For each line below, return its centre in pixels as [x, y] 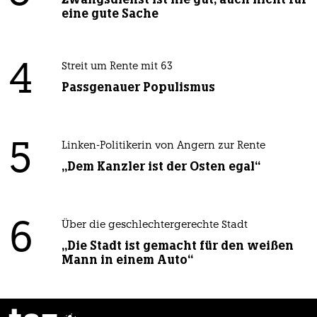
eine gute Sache [110, 13]
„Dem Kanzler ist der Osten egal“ [161, 166]
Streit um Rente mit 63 [117, 67]
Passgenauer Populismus [138, 87]
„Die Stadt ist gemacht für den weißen [177, 245]
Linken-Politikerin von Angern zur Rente [163, 146]
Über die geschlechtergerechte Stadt [154, 225]
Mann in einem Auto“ [127, 259]
